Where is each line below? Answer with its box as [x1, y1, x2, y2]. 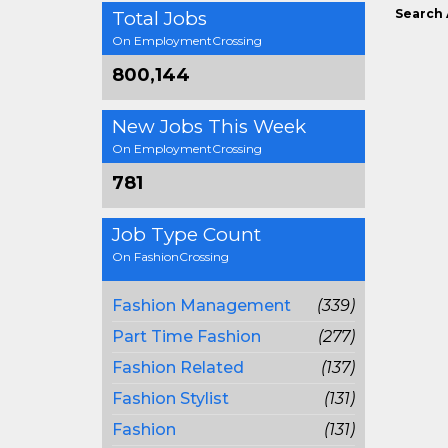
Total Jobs [112, 7, 207, 30]
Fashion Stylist [112, 389, 229, 408]
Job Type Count [112, 223, 261, 246]
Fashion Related [112, 358, 244, 377]
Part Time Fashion [112, 327, 261, 346]
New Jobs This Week [112, 115, 306, 138]
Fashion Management [112, 296, 291, 315]
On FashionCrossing [112, 249, 229, 264]
